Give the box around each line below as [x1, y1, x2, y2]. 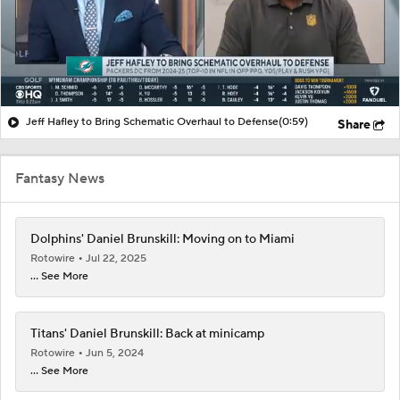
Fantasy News [15, 169, 104, 187]
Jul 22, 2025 [86, 251, 146, 265]
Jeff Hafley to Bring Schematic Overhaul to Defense [26, 114, 279, 129]
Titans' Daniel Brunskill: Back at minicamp [30, 325, 264, 342]
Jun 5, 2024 [86, 346, 144, 360]
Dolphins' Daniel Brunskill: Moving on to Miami [30, 230, 295, 247]
